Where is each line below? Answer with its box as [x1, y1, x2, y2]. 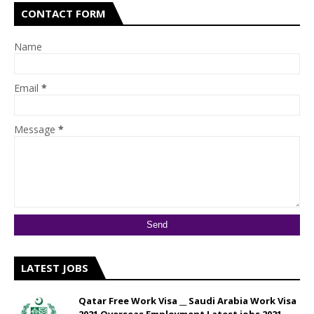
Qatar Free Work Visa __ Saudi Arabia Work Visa [78, 294, 296, 307]
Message [14, 123, 58, 136]
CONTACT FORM [21, 6, 106, 20]
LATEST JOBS [21, 261, 88, 275]
